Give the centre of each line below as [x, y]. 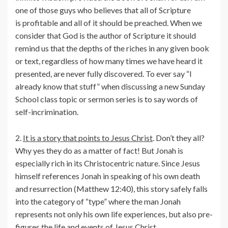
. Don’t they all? [179, 138]
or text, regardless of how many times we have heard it [109, 61]
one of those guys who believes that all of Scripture [103, 10]
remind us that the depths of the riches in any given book [112, 48]
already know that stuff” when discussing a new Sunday [110, 87]
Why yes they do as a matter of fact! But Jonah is [99, 151]
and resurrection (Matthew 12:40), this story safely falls [111, 189]
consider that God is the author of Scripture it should [106, 36]
